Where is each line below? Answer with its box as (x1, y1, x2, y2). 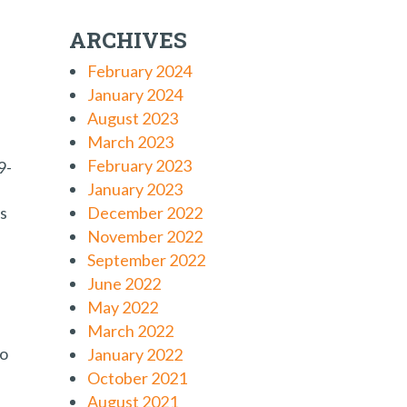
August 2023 (87, 108, 178, 128)
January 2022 (87, 344, 183, 364)
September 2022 (87, 250, 205, 270)
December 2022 (87, 203, 203, 223)
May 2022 (87, 297, 158, 317)
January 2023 (87, 179, 183, 199)
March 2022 (87, 321, 174, 341)
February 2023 (87, 155, 192, 175)
